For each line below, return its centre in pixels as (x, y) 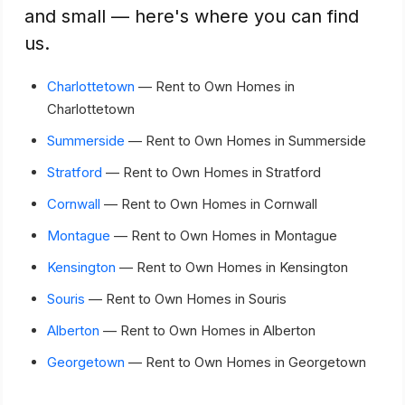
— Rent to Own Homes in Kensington (232, 267)
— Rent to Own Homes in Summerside (245, 141)
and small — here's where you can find (192, 16)
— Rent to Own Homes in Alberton (207, 330)
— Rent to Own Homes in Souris (186, 299)
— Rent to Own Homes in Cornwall (209, 204)
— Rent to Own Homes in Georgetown (245, 362)
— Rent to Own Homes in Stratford (212, 172)
